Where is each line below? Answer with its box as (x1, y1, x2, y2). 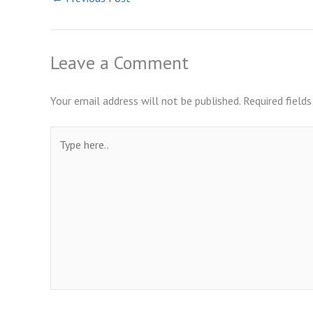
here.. (50, 146, 75, 161)
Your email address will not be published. (50, 94, 240, 108)
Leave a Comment (50, 51, 189, 75)
